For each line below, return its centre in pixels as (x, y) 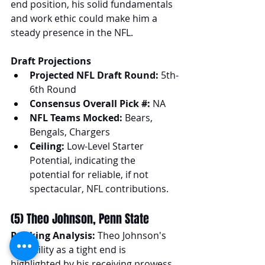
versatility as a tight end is (70, 249)
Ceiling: (47, 146)
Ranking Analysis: (53, 235)
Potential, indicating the (84, 160)
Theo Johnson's (132, 235)
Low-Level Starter (105, 146)
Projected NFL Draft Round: (94, 75)
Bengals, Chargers (70, 132)
